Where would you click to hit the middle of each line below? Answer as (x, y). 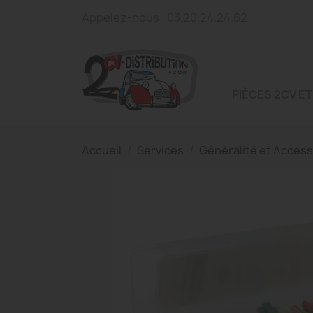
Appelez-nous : (124, 17)
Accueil (102, 150)
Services (160, 150)
